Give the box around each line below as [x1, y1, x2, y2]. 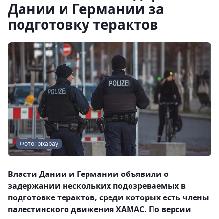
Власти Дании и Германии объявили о [8, 169, 169, 179]
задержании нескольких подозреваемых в [8, 180, 186, 191]
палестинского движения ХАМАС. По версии [8, 204, 191, 215]
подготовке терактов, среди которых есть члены [8, 192, 209, 203]
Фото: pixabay [20, 139, 58, 148]
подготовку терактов [8, 15, 158, 34]
